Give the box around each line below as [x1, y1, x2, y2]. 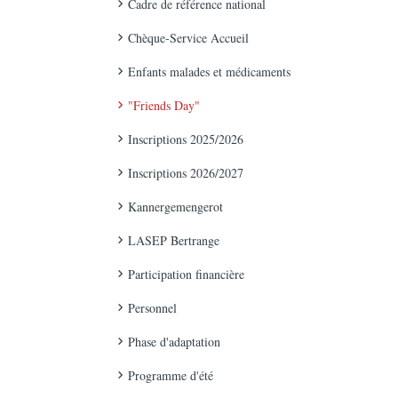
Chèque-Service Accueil [128, 29, 249, 46]
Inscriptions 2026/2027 [128, 164, 243, 181]
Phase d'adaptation [128, 333, 220, 350]
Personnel [128, 299, 177, 316]
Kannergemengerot [128, 198, 223, 215]
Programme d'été [128, 367, 213, 384]
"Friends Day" [128, 97, 200, 114]
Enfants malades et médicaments [128, 63, 291, 80]
